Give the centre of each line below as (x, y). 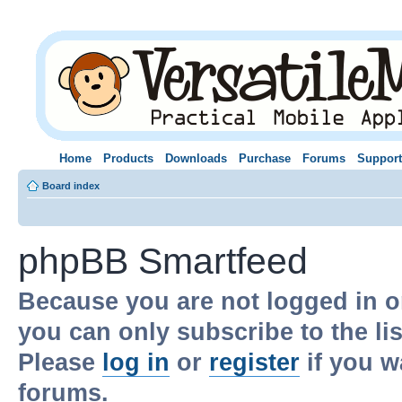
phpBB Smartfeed (163, 261)
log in (136, 362)
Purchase (264, 158)
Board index (71, 185)
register (254, 362)
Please (60, 362)
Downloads (196, 158)
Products (128, 158)
